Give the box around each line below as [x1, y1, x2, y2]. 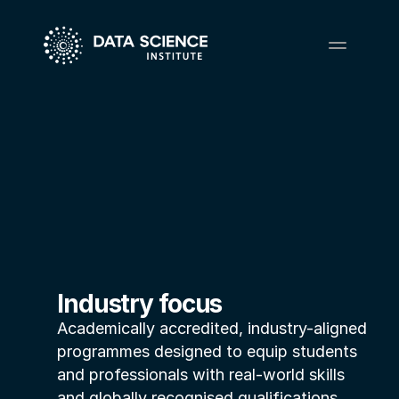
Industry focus [57, 289, 223, 319]
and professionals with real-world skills [57, 365, 345, 384]
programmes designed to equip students [57, 342, 357, 361]
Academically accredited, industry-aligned [57, 319, 367, 338]
